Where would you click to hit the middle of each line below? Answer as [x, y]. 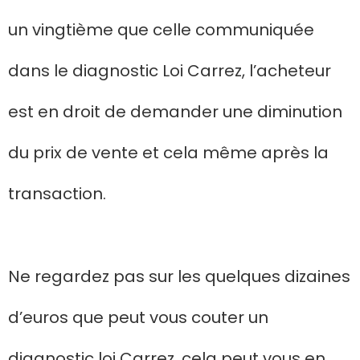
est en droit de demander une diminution [175, 111]
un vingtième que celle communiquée [161, 29]
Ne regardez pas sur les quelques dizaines [179, 276]
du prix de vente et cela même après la [168, 152]
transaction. [57, 193]
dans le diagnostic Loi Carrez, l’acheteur [170, 70]
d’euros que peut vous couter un [138, 317]
